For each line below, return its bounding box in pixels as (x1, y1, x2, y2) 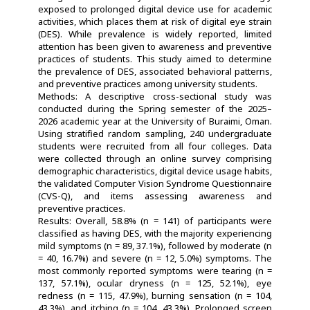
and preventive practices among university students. (38, 77, 257, 90)
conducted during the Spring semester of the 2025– (38, 102, 272, 115)
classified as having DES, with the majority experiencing (38, 226, 272, 239)
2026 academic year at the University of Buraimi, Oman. (38, 114, 272, 127)
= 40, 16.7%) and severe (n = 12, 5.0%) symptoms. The (38, 251, 272, 264)
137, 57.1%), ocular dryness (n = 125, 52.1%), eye (38, 276, 272, 289)
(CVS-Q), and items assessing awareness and (38, 189, 272, 202)
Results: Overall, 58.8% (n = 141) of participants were (38, 214, 272, 227)
